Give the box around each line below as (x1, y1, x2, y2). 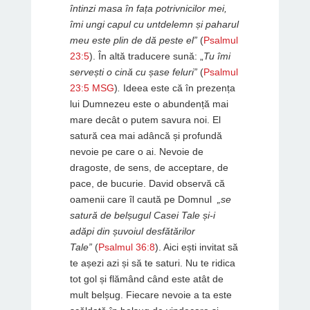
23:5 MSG (69, 82, 114, 93)
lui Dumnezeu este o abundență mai (69, 98, 228, 109)
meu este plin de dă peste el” (69, 34, 200, 46)
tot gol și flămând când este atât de (69, 273, 224, 284)
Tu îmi (203, 50, 230, 62)
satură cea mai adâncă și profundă (69, 129, 222, 141)
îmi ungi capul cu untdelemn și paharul (69, 18, 239, 30)
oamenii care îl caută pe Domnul (69, 193, 212, 205)
